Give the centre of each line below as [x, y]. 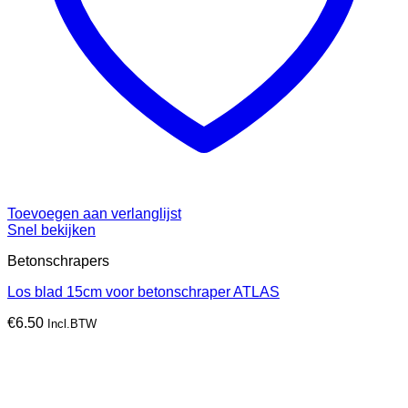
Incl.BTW [72, 324]
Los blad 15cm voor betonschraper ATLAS [143, 292]
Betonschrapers [58, 261]
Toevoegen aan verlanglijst [94, 214]
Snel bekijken [51, 230]
